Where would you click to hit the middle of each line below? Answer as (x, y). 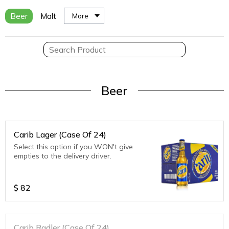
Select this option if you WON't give (73, 146)
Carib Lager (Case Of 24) (60, 134)
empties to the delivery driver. (63, 156)
